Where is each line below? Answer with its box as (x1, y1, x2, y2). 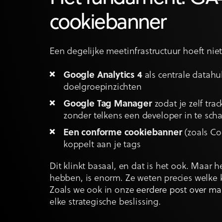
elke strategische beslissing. (50, 197, 161, 208)
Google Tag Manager (63, 99, 152, 110)
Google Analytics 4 (63, 70, 142, 81)
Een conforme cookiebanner (63, 128, 182, 139)
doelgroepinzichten (63, 82, 142, 93)
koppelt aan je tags (63, 140, 141, 151)
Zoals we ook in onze (50, 185, 137, 196)
